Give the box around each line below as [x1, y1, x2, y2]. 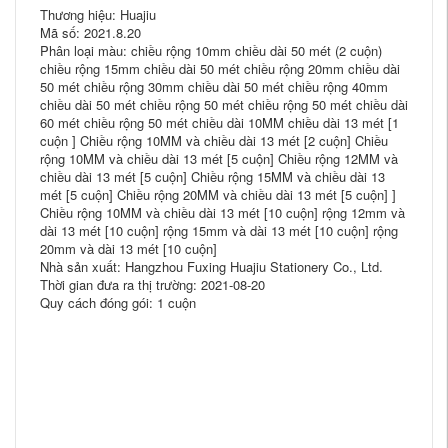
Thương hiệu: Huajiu [40, 5, 156, 24]
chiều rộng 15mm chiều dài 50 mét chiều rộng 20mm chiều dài [40, 59, 400, 78]
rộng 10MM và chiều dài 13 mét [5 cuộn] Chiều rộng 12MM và [40, 149, 398, 168]
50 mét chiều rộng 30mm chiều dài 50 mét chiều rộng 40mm [40, 77, 388, 96]
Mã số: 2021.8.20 [40, 23, 141, 42]
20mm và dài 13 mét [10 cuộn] [40, 239, 217, 258]
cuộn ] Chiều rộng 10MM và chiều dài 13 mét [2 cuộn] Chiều [40, 131, 388, 150]
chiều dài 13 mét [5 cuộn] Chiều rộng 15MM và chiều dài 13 [40, 167, 385, 186]
